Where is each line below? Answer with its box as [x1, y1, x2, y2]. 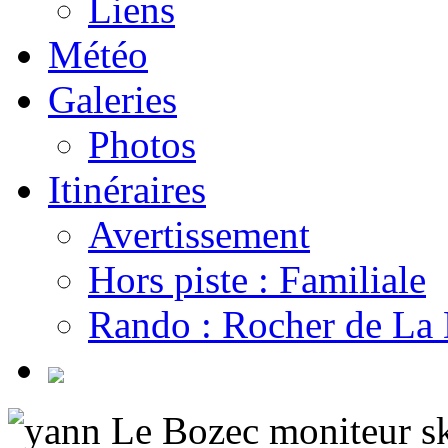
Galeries [48, 78, 177, 121]
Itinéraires [48, 168, 206, 211]
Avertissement [88, 213, 310, 256]
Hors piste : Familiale [88, 258, 426, 301]
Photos [88, 123, 196, 166]
